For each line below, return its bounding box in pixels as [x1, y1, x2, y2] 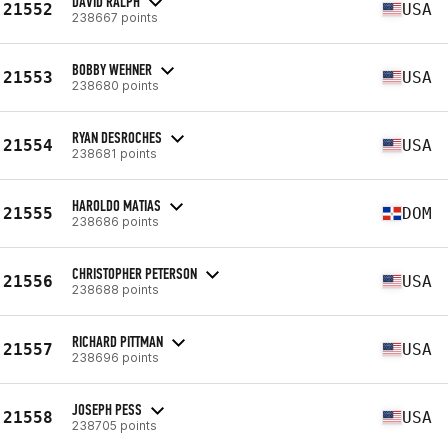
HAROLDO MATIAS [72, 195, 161, 215]
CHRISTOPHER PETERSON [72, 263, 197, 283]
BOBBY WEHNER [72, 59, 152, 79]
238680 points [72, 77, 159, 93]
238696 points [72, 349, 159, 365]
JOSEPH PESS [72, 399, 142, 419]
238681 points [72, 145, 157, 161]
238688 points [72, 281, 159, 297]
